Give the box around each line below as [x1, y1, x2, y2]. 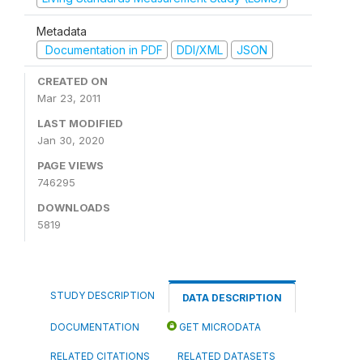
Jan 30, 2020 [37, 134, 105, 147]
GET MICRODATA [177, 321, 261, 333]
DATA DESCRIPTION [182, 292, 282, 304]
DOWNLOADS [37, 201, 110, 214]
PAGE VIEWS [37, 159, 104, 172]
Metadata [36, 23, 87, 38]
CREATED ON [37, 75, 108, 88]
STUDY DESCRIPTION [50, 289, 155, 301]
